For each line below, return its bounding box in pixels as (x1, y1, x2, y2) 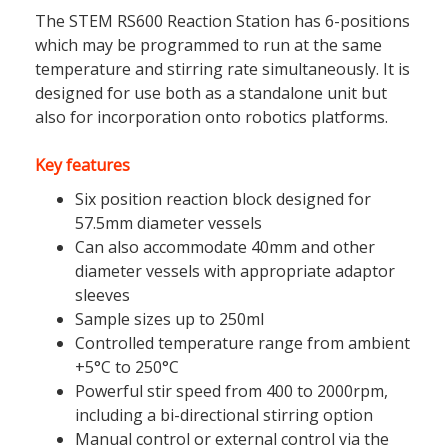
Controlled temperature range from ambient (74, 332, 410, 354)
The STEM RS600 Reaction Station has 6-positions (34, 10, 410, 32)
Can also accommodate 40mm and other (74, 236, 375, 258)
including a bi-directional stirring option (74, 404, 373, 426)
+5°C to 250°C (74, 356, 179, 378)
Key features (34, 154, 130, 176)
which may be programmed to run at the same (34, 34, 382, 56)
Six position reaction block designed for (74, 188, 371, 210)
